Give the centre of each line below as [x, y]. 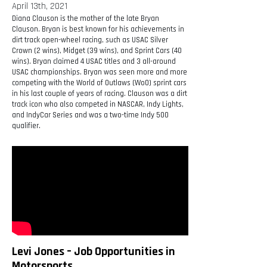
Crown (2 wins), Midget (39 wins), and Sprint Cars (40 [97, 51]
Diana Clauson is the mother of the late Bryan [86, 19]
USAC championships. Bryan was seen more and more [100, 72]
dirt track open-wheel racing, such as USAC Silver [90, 40]
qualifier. [26, 126]
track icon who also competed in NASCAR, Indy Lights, [98, 105]
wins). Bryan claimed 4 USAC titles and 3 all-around [94, 62]
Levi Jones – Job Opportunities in [94, 252]
